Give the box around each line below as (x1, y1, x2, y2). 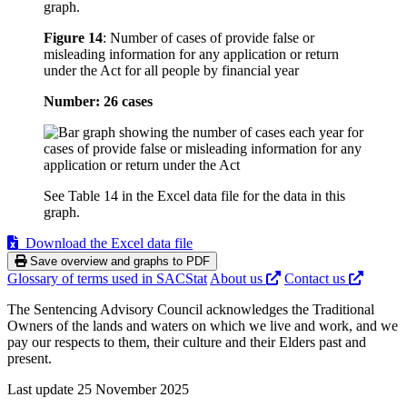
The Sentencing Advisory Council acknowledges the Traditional (7, 302, 374, 318)
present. (7, 351, 52, 367)
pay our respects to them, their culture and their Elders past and (7, 334, 366, 351)
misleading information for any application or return (44, 46, 339, 63)
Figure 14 (44, 30, 103, 46)
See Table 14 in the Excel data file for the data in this (44, 188, 345, 204)
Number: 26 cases (44, 94, 153, 110)
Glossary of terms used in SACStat (7, 271, 207, 287)
